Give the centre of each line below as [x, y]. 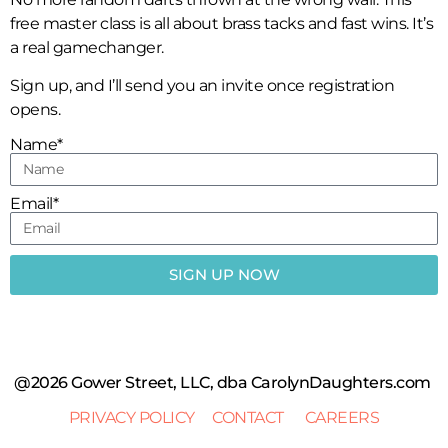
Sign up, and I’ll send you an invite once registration [202, 86]
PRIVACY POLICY [131, 417]
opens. [35, 110]
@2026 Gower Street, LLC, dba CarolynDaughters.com [224, 382]
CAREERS [342, 417]
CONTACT [248, 417]
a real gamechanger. [87, 47]
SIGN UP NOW [224, 275]
